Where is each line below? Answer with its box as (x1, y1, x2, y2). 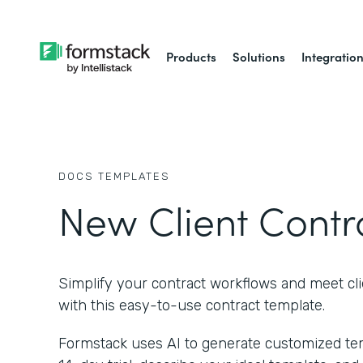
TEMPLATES (98, 170, 170, 182)
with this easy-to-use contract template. (58, 297, 325, 314)
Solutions (233, 48, 286, 65)
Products (166, 48, 217, 65)
